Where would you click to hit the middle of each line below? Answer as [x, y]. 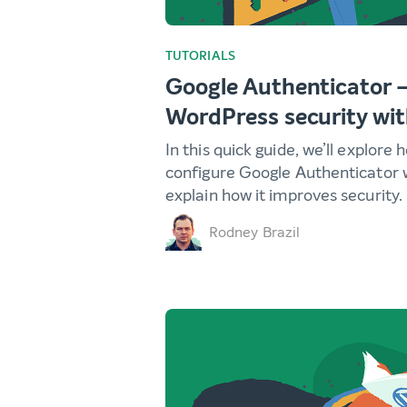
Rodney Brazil [255, 233]
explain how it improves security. [284, 196]
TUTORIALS [200, 56]
